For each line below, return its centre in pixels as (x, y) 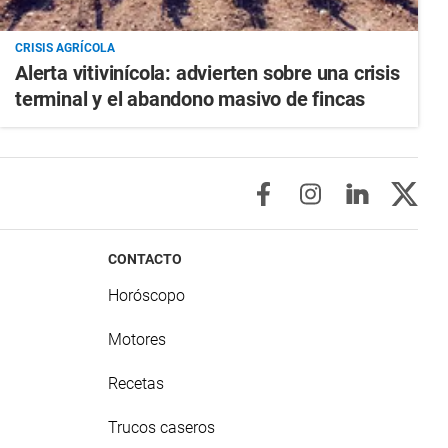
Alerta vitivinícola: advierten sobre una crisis (207, 73)
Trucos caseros (162, 428)
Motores (137, 340)
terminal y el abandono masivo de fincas (190, 99)
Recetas (136, 384)
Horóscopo (147, 296)
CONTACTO (145, 259)
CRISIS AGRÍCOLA (64, 48)
